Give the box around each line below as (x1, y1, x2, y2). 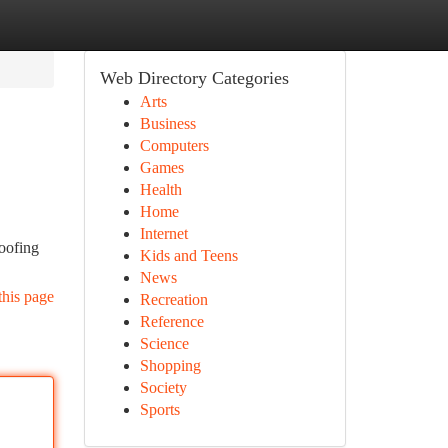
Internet (139, 225, 188, 242)
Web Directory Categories (99, 68, 289, 88)
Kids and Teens (139, 247, 238, 264)
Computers (139, 137, 209, 154)
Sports (139, 401, 180, 418)
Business (139, 115, 196, 132)
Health (139, 181, 182, 198)
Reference (139, 313, 204, 330)
